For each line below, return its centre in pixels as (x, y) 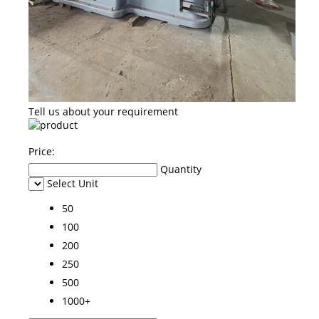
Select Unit (73, 183)
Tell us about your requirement (103, 111)
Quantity (181, 169)
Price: (42, 151)
